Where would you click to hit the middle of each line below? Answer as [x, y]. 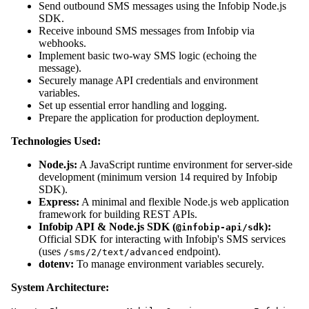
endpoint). [197, 251]
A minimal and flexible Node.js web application [184, 201]
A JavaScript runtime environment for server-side [185, 164]
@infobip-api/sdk [220, 227]
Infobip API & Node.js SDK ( [107, 226]
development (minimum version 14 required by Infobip [158, 177]
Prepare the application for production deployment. [149, 117]
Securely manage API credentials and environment [148, 80]
